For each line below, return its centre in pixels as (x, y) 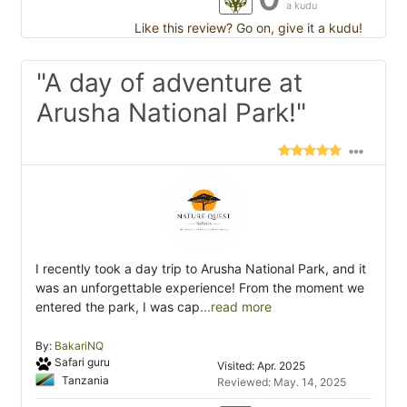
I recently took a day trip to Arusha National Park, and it (201, 269)
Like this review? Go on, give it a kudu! (247, 28)
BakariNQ (79, 346)
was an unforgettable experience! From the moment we (200, 288)
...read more (236, 307)
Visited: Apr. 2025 (261, 366)
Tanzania (84, 380)
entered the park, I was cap (118, 307)
